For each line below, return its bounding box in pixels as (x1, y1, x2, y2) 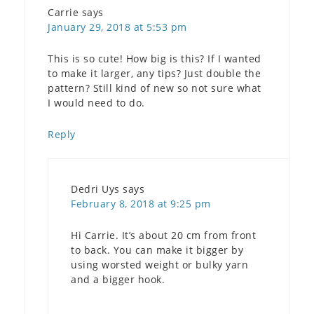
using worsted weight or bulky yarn (71, 257, 248, 271)
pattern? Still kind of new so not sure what (48, 81, 261, 95)
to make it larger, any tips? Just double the (48, 66, 261, 80)
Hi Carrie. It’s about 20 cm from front (71, 228, 256, 242)
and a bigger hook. (71, 272, 165, 286)
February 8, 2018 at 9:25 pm (71, 196, 211, 210)
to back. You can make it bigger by (71, 243, 243, 257)
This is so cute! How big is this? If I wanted (48, 51, 261, 65)
